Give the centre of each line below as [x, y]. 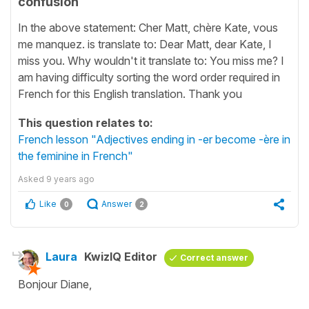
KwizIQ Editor [121, 256]
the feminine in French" [76, 156]
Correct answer [214, 257]
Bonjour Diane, [55, 284]
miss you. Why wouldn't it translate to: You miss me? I [151, 60]
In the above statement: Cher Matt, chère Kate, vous [148, 27]
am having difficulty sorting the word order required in [149, 77]
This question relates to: [86, 122]
